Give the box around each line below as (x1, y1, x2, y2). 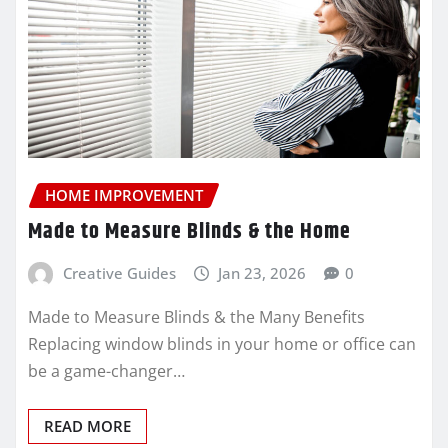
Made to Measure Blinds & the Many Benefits (28, 305, 365, 328)
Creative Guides (62, 262, 176, 283)
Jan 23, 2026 (218, 262, 307, 283)
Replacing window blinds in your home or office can (28, 332, 416, 355)
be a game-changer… (28, 359, 185, 382)
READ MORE (44, 415, 131, 436)
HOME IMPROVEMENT (45, 185, 203, 206)
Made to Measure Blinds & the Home (28, 214, 351, 249)
